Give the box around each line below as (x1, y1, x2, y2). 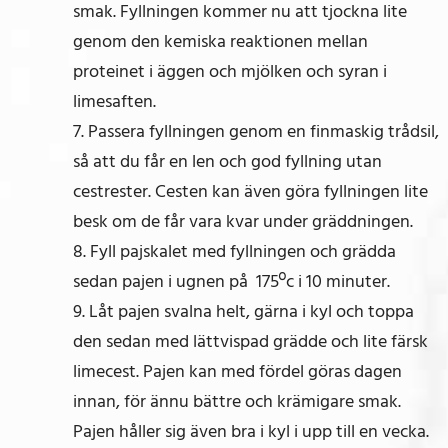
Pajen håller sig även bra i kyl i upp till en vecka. (72, 416, 429, 446)
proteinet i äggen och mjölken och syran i (72, 56, 387, 86)
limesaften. (72, 86, 156, 116)
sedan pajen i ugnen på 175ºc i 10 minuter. (72, 266, 390, 296)
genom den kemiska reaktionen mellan (72, 26, 368, 56)
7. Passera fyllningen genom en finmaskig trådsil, (72, 116, 439, 146)
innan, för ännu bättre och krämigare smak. (72, 386, 401, 416)
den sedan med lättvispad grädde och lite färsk (72, 326, 428, 356)
